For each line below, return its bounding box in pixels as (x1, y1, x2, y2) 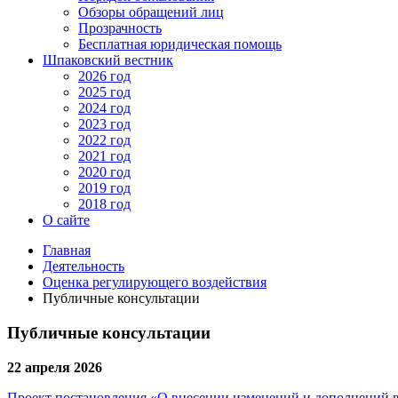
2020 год (78, 164, 131, 180)
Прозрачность (78, 20, 162, 36)
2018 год (78, 196, 131, 212)
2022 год (78, 132, 131, 148)
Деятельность (43, 259, 124, 275)
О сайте (43, 212, 90, 228)
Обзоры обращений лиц (78, 4, 224, 20)
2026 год (78, 68, 131, 84)
